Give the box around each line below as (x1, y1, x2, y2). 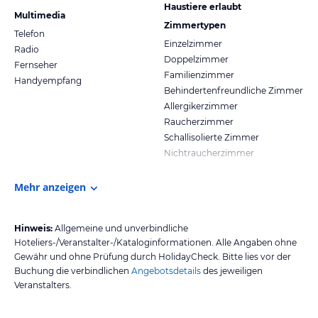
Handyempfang (14, 75, 82, 86)
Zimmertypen (164, 19, 226, 31)
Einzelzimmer (164, 38, 222, 49)
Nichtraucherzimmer (164, 147, 254, 158)
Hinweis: (14, 222, 53, 234)
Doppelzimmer (164, 53, 229, 65)
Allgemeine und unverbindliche (55, 222, 188, 234)
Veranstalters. (14, 279, 72, 290)
